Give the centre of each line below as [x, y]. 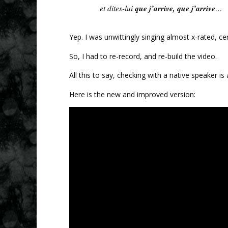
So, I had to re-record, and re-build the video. [143, 56]
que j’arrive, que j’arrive [175, 8]
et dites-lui [117, 8]
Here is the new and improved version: [133, 94]
